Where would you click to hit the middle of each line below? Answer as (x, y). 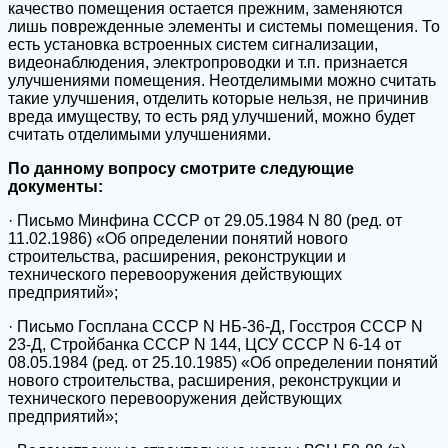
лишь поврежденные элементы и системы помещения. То (224, 26)
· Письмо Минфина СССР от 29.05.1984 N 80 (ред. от (205, 220)
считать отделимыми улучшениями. (139, 134)
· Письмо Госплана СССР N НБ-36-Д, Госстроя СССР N (215, 326)
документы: (55, 186)
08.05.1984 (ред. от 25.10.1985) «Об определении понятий (223, 362)
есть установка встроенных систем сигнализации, (193, 44)
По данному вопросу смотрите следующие (181, 168)
